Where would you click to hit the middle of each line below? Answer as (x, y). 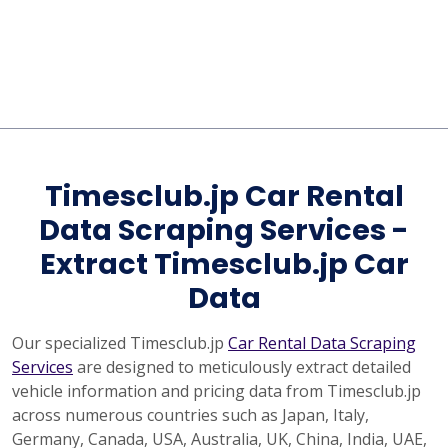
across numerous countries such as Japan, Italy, (190, 415)
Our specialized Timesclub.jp (120, 343)
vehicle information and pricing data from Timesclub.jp (216, 391)
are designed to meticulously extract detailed (242, 367)
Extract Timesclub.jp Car (224, 264)
